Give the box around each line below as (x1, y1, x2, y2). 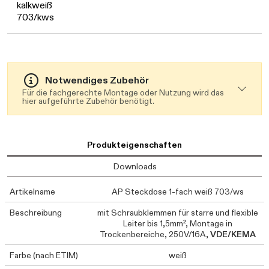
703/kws (17, 11, 54, 23)
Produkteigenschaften (87, 139, 182, 150)
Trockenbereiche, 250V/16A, (99, 229, 210, 240)
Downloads (112, 161, 157, 172)
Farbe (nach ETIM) (10, 250, 78, 261)
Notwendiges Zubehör (45, 74, 149, 86)
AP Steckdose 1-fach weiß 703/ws (111, 186, 244, 197)
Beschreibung (10, 207, 62, 218)
